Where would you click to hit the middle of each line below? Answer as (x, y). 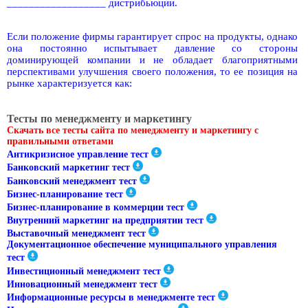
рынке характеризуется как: (69, 84)
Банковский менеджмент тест (72, 181)
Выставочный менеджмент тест (76, 234)
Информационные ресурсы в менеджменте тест (111, 298)
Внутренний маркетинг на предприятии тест (105, 221)
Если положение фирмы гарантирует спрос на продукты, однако (152, 37)
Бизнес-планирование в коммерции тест (96, 208)
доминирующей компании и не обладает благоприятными (152, 60)
